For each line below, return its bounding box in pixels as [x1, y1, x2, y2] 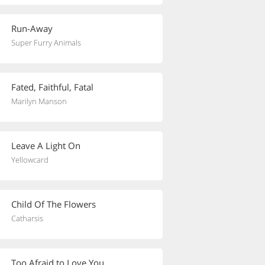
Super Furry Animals [11, 37, 81, 48]
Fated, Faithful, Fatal [11, 81, 93, 93]
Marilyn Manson [11, 96, 67, 106]
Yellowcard [11, 154, 49, 165]
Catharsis [11, 213, 43, 224]
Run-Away [11, 22, 53, 34]
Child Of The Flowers [11, 198, 96, 210]
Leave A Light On [11, 140, 80, 151]
